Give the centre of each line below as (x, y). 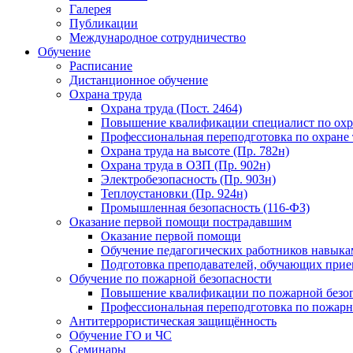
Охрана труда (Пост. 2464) (171, 108)
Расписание (101, 66)
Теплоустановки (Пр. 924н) (174, 193)
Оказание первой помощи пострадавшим (180, 222)
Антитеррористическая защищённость (173, 321)
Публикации (104, 23)
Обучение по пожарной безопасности (171, 279)
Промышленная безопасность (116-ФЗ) (205, 208)
